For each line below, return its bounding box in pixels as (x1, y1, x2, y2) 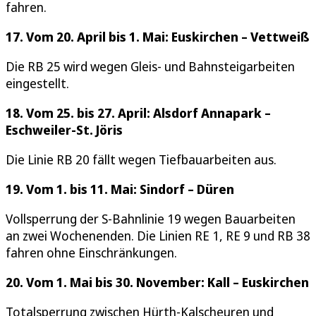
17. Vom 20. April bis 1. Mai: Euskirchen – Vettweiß (6, 28, 309, 45)
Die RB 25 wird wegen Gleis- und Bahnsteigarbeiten (6, 57, 295, 75)
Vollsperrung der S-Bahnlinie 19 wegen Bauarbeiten (6, 209, 296, 227)
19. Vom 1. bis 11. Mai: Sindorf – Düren (6, 180, 234, 197)
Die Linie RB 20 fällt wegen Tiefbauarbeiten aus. (6, 150, 276, 168)
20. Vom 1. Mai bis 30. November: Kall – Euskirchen (6, 273, 309, 291)
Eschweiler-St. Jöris (6, 121, 123, 138)
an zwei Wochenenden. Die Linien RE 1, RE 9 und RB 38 (6, 226, 310, 244)
